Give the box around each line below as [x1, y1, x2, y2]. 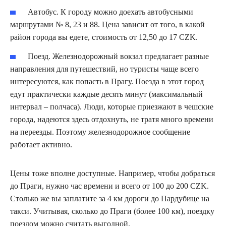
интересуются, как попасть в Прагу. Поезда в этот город [10, 77, 204, 86]
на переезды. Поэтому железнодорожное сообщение [10, 128, 190, 137]
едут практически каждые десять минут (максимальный [10, 90, 203, 99]
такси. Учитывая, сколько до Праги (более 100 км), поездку [10, 207, 214, 216]
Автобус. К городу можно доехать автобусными [28, 8, 194, 17]
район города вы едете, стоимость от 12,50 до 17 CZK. [10, 33, 198, 42]
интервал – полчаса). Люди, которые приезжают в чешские [10, 102, 213, 111]
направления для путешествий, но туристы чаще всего [10, 65, 199, 74]
